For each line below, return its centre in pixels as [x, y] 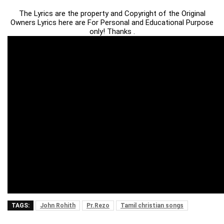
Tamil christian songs [152, 206]
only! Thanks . [112, 32]
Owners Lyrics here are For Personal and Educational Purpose [112, 23]
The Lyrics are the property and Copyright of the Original [112, 14]
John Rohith [58, 206]
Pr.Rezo [98, 206]
